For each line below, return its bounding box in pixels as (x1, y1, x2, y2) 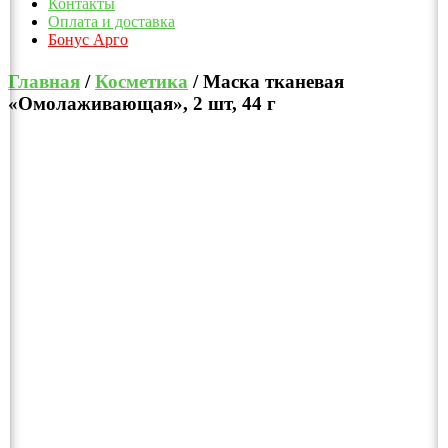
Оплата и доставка (48, 13, 175, 31)
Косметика (95, 70, 188, 92)
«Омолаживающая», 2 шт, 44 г (8, 92, 276, 114)
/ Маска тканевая (188, 70, 344, 92)
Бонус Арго (48, 31, 128, 49)
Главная (8, 70, 80, 92)
